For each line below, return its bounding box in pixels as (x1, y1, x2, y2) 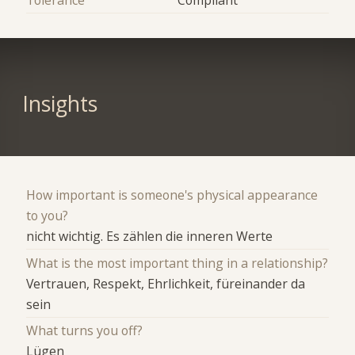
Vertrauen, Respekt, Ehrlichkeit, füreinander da (26, 274, 306, 292)
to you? (26, 207, 69, 225)
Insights (21, 90, 97, 119)
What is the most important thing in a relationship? (26, 254, 329, 272)
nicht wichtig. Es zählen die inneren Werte (26, 227, 273, 246)
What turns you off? (26, 321, 143, 339)
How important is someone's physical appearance (26, 186, 319, 204)
